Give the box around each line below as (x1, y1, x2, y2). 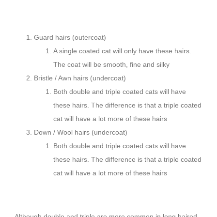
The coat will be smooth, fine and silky (53, 60, 170, 68)
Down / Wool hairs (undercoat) (34, 128, 127, 136)
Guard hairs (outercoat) (34, 33, 106, 41)
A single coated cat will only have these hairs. (53, 46, 191, 55)
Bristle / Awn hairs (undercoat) (34, 74, 126, 82)
